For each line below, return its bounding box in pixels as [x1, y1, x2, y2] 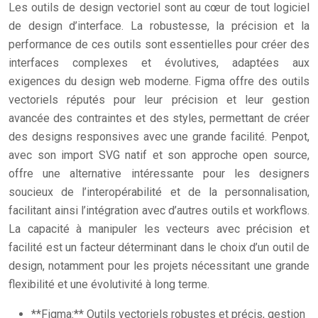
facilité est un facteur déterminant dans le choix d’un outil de [9, 241, 309, 254]
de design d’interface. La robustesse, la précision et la [9, 19, 309, 33]
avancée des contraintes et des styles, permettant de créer [9, 111, 309, 125]
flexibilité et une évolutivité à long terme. [9, 278, 209, 291]
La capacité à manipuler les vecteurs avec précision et [9, 222, 309, 236]
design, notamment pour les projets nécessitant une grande [9, 259, 309, 273]
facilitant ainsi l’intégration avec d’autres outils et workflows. [9, 204, 309, 217]
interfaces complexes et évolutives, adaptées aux [9, 56, 309, 70]
